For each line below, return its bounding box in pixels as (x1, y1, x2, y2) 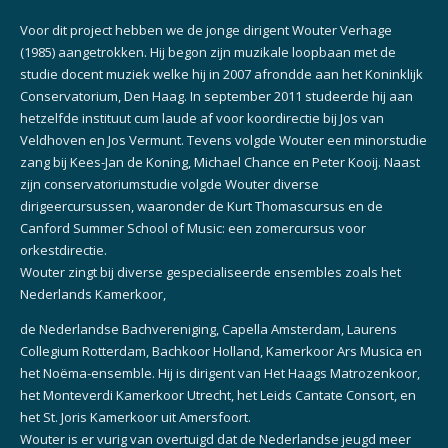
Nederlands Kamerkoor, (20, 284, 166, 303)
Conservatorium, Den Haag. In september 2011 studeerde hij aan (20, 86, 413, 105)
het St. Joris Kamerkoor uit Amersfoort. (20, 407, 251, 426)
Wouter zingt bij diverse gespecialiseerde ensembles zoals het (20, 262, 401, 281)
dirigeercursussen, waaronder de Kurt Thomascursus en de (20, 196, 383, 215)
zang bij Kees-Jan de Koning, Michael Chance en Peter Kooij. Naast (20, 152, 420, 171)
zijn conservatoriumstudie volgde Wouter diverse (20, 174, 319, 193)
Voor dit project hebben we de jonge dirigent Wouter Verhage (20, 20, 392, 39)
